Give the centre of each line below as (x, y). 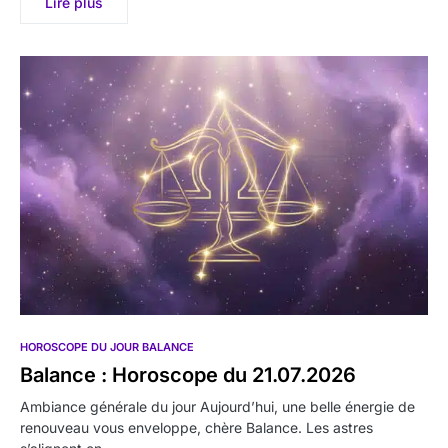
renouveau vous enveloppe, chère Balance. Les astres (196, 428)
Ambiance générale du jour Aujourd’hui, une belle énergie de (217, 407)
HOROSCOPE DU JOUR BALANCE (107, 347)
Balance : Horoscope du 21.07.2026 (188, 375)
